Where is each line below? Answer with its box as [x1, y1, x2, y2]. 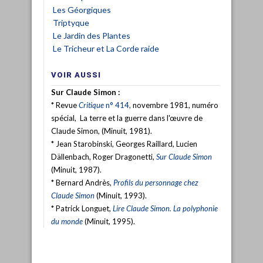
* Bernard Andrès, [51, 177, 113, 187]
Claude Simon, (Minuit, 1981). [51, 126, 152, 136]
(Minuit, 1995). [83, 216, 135, 226]
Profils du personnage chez [113, 177, 198, 187]
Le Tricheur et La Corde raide [53, 43, 159, 53]
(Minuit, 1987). [51, 164, 102, 174]
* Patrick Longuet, [51, 203, 113, 213]
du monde [51, 216, 83, 226]
